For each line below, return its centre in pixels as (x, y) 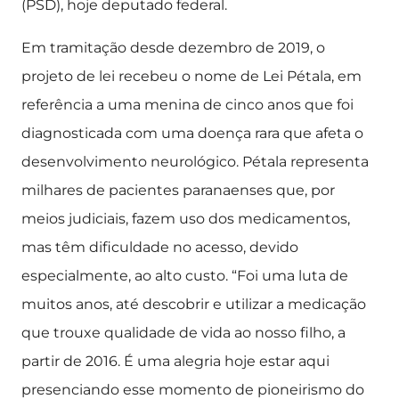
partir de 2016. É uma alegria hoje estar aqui (175, 361)
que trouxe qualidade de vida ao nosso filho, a (183, 333)
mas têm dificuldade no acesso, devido (160, 247)
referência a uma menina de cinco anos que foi (187, 105)
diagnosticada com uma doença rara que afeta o (192, 133)
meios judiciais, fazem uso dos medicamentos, (186, 219)
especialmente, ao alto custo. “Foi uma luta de (185, 276)
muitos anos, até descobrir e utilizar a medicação (194, 304)
